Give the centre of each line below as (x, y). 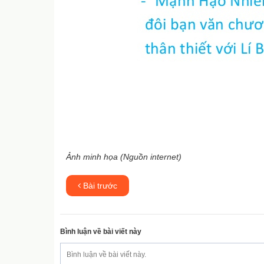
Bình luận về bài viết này (101, 232)
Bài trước (99, 186)
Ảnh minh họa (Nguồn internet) (124, 157)
